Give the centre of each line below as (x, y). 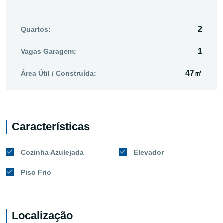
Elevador (149, 152)
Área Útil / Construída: (58, 73)
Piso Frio (36, 172)
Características (51, 126)
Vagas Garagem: (49, 51)
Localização (42, 215)
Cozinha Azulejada (52, 152)
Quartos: (36, 29)
